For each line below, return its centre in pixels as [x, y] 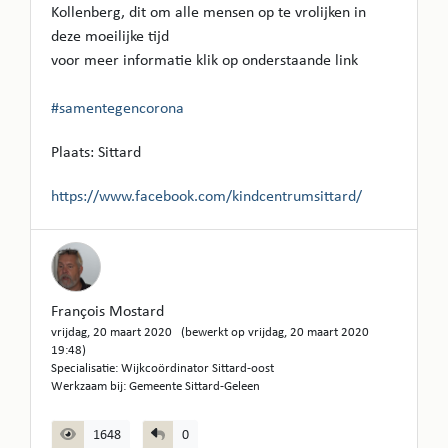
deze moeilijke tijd [110, 36]
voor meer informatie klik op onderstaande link [204, 60]
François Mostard [107, 311]
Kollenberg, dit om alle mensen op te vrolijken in [208, 12]
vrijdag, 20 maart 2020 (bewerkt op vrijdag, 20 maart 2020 [210, 332]
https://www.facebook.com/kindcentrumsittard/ [206, 196]
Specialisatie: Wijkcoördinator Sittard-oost [162, 368]
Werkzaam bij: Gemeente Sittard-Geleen [155, 386]
